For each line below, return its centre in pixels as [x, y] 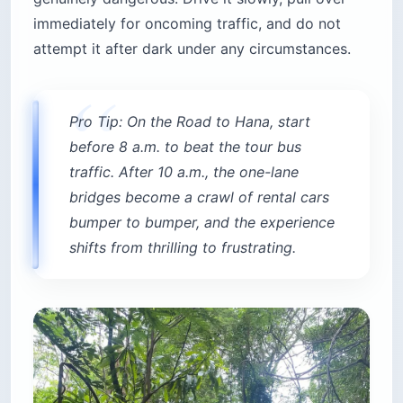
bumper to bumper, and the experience [202, 223]
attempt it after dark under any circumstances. [192, 49]
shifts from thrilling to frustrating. [183, 248]
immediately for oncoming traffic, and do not [187, 24]
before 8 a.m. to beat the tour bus [185, 147]
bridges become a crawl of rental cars [199, 197]
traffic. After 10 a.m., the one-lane [184, 172]
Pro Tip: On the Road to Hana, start [190, 122]
